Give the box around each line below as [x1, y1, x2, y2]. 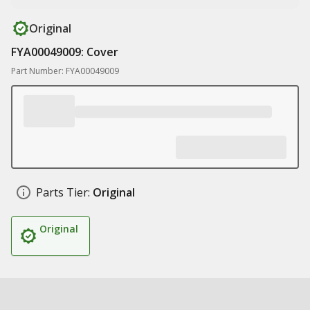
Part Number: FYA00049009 [11, 65, 119, 77]
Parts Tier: [36, 185, 90, 200]
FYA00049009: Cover [11, 44, 118, 60]
